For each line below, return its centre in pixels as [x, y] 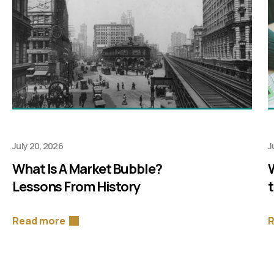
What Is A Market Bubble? [87, 169]
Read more [39, 221]
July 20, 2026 [38, 146]
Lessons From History [76, 187]
